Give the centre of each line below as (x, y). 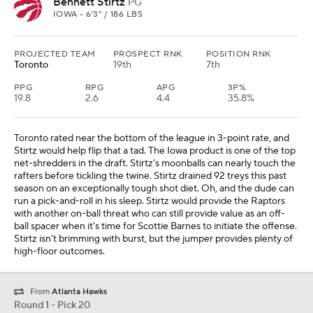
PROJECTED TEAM (55, 54)
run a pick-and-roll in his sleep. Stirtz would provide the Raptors (150, 202)
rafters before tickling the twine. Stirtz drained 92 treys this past (150, 176)
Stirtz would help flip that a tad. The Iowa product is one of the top (155, 151)
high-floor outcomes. (59, 252)
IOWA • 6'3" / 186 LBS (98, 15)
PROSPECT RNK (148, 54)
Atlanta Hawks (79, 292)
